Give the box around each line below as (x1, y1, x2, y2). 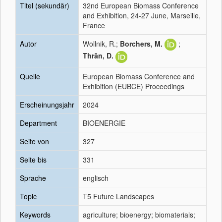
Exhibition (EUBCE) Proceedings (83, 81, 184, 91)
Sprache (20, 173, 46, 183)
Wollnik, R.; (83, 39, 120, 49)
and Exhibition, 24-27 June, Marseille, (83, 10, 201, 20)
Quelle (20, 71, 40, 81)
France (83, 20, 105, 30)
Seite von (20, 136, 49, 146)
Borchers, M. (120, 39, 163, 49)
